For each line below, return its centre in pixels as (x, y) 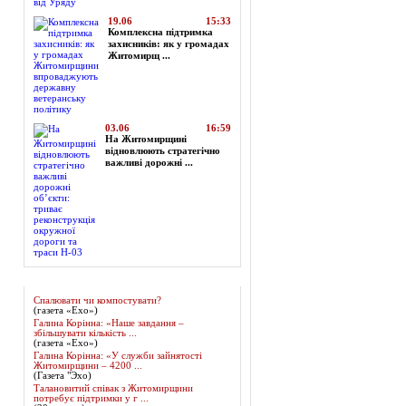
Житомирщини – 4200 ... (88, 366)
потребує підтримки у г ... (91, 398)
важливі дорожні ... (149, 163)
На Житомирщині (146, 139)
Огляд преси (60, 279)
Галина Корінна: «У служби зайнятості (118, 356)
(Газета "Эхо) (63, 376)
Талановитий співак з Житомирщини (113, 388)
